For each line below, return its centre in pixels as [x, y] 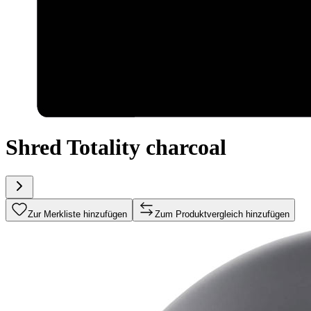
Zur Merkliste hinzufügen [77, 214]
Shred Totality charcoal [116, 148]
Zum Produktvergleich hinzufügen [222, 214]
